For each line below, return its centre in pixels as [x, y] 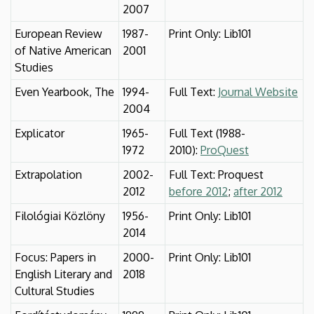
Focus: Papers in [55, 257]
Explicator [40, 133]
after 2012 [258, 191]
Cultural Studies [55, 291]
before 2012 [198, 191]
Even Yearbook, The [64, 91]
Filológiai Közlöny [60, 216]
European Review [59, 33]
